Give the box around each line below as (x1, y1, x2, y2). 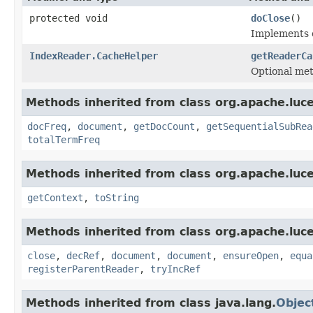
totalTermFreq (27, 133, 100, 145)
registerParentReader (27, 263, 139, 275)
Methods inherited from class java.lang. (26, 296, 276, 310)
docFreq (27, 120, 66, 132)
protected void (29, 12, 108, 24)
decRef (66, 249, 100, 261)
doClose (251, 12, 290, 24)
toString (94, 191, 139, 203)
